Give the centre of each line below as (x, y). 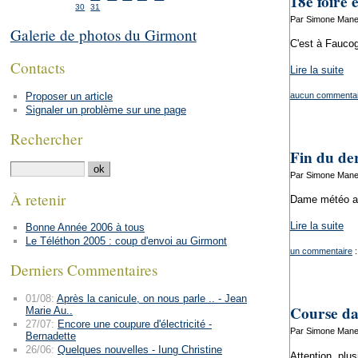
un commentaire (321, 251)
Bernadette (50, 336)
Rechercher (46, 138)
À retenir (38, 199)
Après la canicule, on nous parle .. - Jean (151, 299)
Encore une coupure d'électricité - (134, 324)
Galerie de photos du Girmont (103, 34)
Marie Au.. (49, 311)
